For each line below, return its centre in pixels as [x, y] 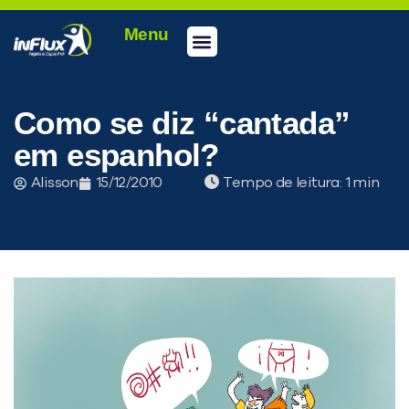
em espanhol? [116, 155]
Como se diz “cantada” [182, 123]
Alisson [55, 183]
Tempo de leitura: [284, 183]
